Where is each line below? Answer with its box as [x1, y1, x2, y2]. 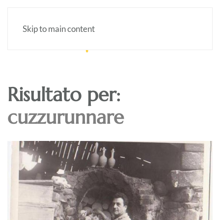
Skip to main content [23, 24, 95, 34]
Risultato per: [7, 82, 120, 107]
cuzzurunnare [7, 105, 124, 129]
